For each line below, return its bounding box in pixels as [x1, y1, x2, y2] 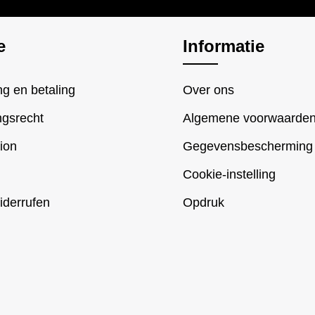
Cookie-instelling [183, 167, 276, 182]
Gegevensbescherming [183, 139, 313, 154]
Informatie [183, 37, 264, 56]
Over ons [183, 83, 234, 98]
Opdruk [183, 195, 224, 210]
